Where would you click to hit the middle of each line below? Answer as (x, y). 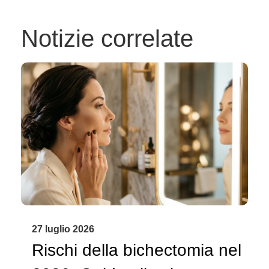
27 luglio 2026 (63, 229)
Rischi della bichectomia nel (137, 250)
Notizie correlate (107, 39)
